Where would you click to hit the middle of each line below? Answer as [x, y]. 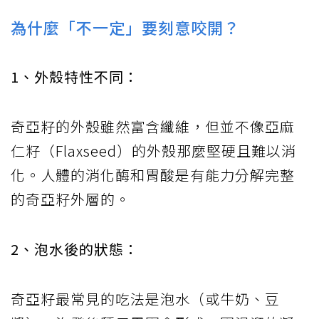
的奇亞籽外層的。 [70, 199]
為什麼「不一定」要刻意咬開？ [125, 27]
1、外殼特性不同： [75, 76]
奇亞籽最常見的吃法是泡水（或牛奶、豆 [145, 298]
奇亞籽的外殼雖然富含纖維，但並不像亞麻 [153, 126]
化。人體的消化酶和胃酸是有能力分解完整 [153, 174]
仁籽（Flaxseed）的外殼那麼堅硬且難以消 [153, 150]
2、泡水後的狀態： [75, 249]
